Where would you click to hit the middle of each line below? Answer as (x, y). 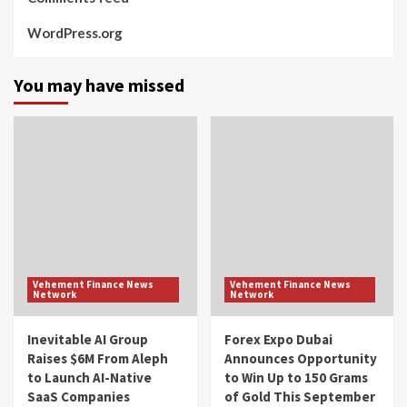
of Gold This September (299, 396)
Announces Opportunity (300, 358)
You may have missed (99, 84)
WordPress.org (75, 32)
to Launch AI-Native (89, 377)
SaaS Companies (79, 396)
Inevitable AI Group (88, 339)
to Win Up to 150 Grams (296, 377)
